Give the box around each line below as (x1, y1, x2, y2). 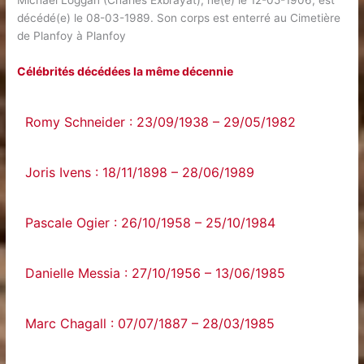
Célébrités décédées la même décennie (17, 64, 234, 78)
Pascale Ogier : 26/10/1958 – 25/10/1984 (25, 214, 276, 231)
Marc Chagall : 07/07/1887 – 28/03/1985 (25, 315, 275, 331)
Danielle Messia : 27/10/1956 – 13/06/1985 (25, 265, 286, 281)
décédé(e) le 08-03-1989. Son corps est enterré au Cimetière (17, 11, 341, 25)
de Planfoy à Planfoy (17, 29, 127, 43)
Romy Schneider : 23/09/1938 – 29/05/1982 (25, 114, 297, 130)
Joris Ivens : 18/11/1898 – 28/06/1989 (25, 164, 255, 180)
